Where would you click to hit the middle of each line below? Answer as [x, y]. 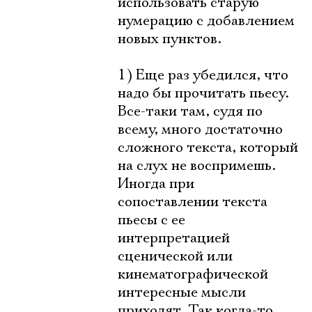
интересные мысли [182, 292]
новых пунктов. [170, 39]
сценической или [175, 256]
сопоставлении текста [193, 202]
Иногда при [156, 184]
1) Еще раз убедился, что [203, 75]
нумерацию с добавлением [206, 21]
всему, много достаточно [200, 130]
